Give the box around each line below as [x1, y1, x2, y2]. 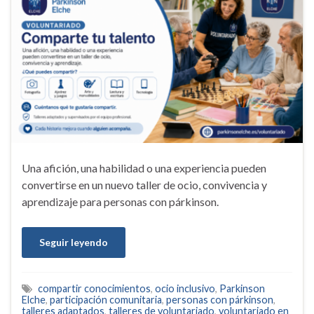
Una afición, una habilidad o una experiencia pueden [22, 161, 266, 175]
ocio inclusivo [155, 282, 215, 295]
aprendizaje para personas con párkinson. [22, 195, 219, 209]
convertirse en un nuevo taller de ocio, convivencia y [22, 178, 267, 192]
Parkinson [219, 282, 265, 295]
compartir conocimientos [38, 282, 151, 295]
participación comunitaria [50, 294, 162, 306]
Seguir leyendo [39, 236, 108, 249]
